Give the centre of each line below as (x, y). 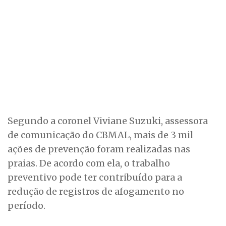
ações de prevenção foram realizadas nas (99, 149)
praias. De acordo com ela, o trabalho (89, 163)
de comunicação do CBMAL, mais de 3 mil (100, 135)
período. (26, 206)
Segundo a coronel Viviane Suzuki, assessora (108, 121)
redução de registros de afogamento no (96, 192)
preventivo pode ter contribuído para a (95, 178)
